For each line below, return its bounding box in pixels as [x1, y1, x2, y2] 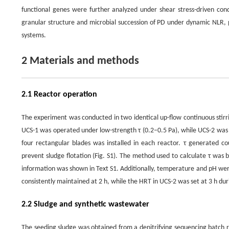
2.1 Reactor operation [21, 90, 97, 99]
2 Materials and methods [21, 55, 139, 67]
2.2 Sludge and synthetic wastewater [21, 200, 149, 209]
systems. [21, 32, 46, 40]
